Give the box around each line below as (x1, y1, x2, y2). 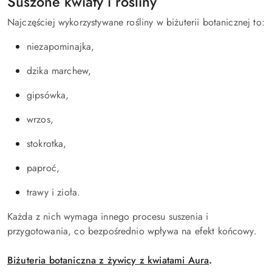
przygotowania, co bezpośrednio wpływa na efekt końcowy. (7, 224, 257, 238)
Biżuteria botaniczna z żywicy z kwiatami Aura (7, 253, 209, 267)
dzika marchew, (27, 64, 92, 78)
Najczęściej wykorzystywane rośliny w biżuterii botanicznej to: (7, 15, 265, 29)
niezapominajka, (27, 39, 95, 53)
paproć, (27, 161, 60, 175)
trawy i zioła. (27, 185, 81, 199)
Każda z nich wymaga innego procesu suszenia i (7, 209, 209, 223)
